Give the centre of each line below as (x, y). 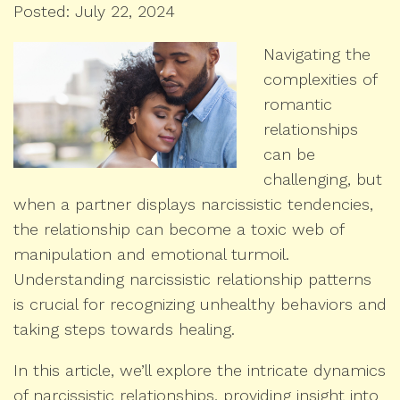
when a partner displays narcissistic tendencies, (193, 204)
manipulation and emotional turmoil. (151, 254)
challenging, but (323, 179)
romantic (298, 104)
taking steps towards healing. (124, 329)
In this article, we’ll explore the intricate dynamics (200, 370)
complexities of (320, 79)
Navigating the (317, 54)
